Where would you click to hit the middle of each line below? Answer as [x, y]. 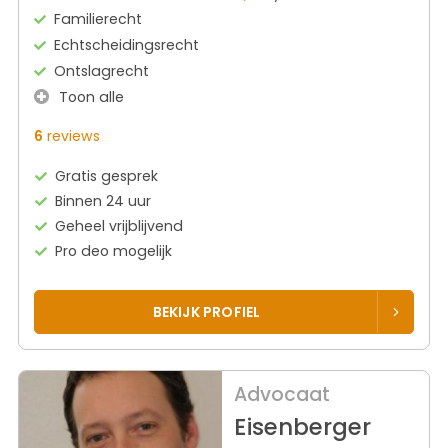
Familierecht [98, 18]
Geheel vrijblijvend [119, 225]
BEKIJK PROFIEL [206, 311]
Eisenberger [302, 427]
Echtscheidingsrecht [126, 44]
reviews [71, 135]
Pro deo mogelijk [114, 250]
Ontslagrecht [101, 70]
